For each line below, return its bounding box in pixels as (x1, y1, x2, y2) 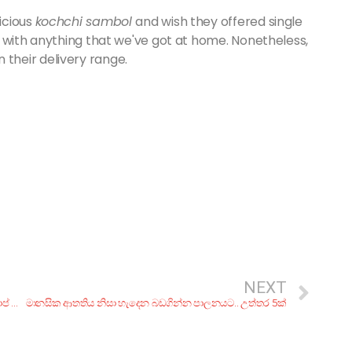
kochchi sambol (35, 13, 136, 31)
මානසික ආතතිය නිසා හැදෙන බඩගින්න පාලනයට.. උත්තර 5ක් (25, 297, 287, 309)
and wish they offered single (135, 13, 302, 31)
